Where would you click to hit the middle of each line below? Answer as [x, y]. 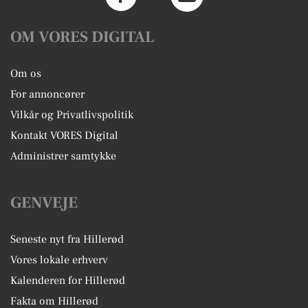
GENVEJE [44, 203]
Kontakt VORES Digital [64, 136]
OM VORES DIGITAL [82, 37]
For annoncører [47, 95]
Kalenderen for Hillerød [68, 281]
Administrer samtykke [63, 156]
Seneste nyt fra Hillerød [67, 240]
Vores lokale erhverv [59, 260]
